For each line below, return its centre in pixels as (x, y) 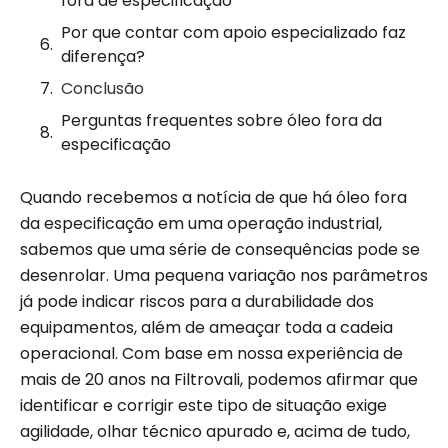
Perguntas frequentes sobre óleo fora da (221, 121)
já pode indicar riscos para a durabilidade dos (197, 302)
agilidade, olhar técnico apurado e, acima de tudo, (215, 432)
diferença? (103, 57)
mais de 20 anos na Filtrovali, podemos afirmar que (219, 380)
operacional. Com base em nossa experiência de (211, 354)
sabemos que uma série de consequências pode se (220, 250)
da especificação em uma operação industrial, (201, 224)
